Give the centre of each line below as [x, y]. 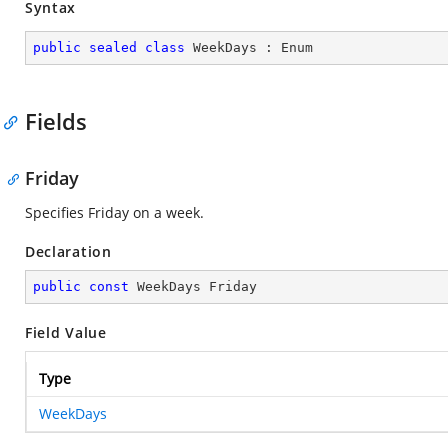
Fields [56, 121]
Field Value [66, 332]
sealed [113, 47]
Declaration [68, 251]
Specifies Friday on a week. [114, 212]
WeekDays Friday [193, 286]
